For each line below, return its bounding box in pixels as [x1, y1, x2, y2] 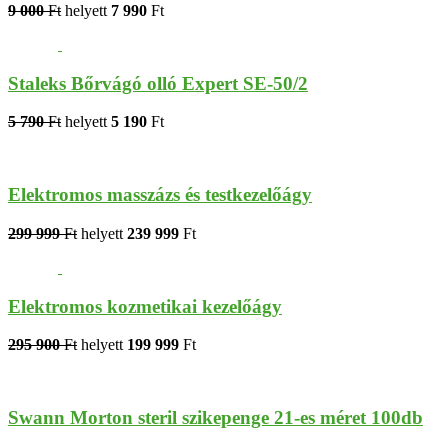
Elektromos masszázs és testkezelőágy [8, 184, 312, 206]
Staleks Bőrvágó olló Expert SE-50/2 [8, 72, 308, 94]
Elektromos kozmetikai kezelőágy [8, 295, 282, 317]
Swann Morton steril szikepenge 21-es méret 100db [8, 407, 423, 429]
